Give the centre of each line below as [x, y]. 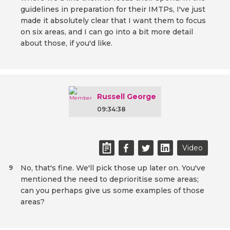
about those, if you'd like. [66, 43]
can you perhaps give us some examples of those [112, 191]
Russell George [127, 97]
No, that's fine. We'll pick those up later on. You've [113, 168]
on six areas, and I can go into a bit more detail [107, 32]
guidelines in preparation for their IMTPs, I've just [113, 9]
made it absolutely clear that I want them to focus [113, 21]
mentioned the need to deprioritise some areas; [110, 179]
